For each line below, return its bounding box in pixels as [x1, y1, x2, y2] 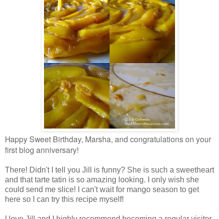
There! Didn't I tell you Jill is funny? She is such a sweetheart [5, 166, 214, 175]
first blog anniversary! [5, 144, 79, 155]
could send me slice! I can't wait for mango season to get [5, 185, 199, 194]
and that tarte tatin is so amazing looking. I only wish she [5, 175, 199, 184]
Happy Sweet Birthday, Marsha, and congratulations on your [5, 133, 211, 145]
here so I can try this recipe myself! [5, 195, 124, 204]
